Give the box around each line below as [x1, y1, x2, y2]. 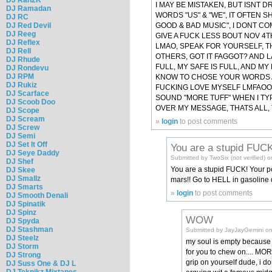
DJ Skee [6, 165, 35, 174]
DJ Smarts [6, 182, 43, 191]
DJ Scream [6, 114, 45, 123]
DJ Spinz [6, 208, 36, 217]
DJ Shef [6, 157, 33, 166]
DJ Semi [6, 131, 35, 140]
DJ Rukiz [6, 80, 37, 89]
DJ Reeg [6, 29, 36, 38]
